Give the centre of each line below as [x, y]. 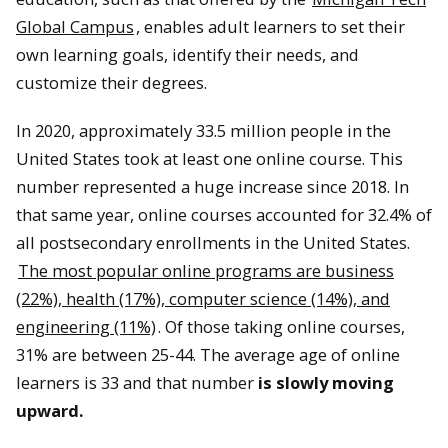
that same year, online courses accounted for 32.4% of [224, 215]
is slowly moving [324, 383]
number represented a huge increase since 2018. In [212, 187]
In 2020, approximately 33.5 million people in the [203, 131]
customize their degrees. [111, 82]
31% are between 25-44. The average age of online [208, 355]
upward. [49, 411]
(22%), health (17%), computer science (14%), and [203, 299]
